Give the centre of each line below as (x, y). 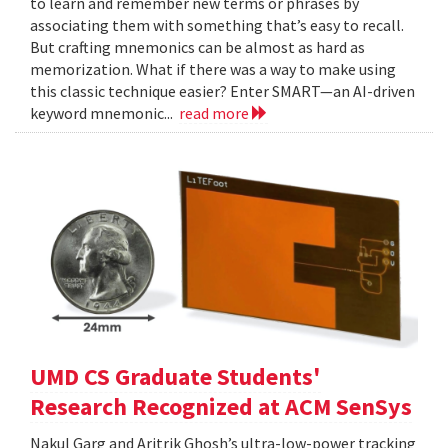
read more (215, 113)
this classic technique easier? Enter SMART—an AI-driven (222, 91)
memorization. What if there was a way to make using (213, 69)
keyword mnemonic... (104, 113)
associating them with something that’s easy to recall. (217, 25)
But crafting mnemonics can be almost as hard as (197, 47)
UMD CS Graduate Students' (175, 377)
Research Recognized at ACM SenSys (221, 407)
